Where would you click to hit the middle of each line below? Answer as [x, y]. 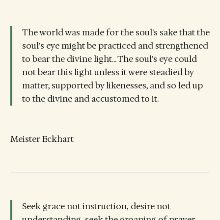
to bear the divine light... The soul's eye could [109, 59]
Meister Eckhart [42, 139]
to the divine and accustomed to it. [90, 99]
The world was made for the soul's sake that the [116, 33]
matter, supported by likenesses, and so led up [112, 86]
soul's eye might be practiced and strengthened [115, 46]
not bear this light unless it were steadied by [108, 72]
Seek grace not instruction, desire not [96, 206]
